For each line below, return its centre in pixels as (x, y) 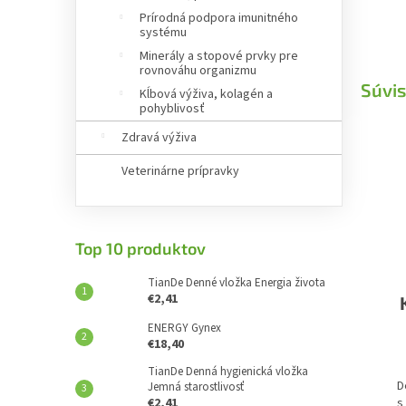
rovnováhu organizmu (198, 71)
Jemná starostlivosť (196, 387)
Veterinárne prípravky (180, 171)
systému (163, 33)
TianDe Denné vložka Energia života (237, 283)
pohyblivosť (172, 109)
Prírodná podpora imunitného (219, 18)
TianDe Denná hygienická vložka (228, 372)
